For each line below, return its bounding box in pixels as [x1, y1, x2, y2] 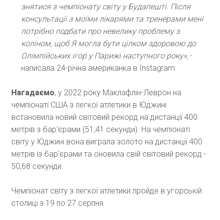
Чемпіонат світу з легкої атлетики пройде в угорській [11, 186, 202, 196]
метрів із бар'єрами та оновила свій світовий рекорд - [11, 149, 206, 159]
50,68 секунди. [11, 162, 63, 171]
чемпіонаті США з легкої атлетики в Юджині [11, 100, 166, 110]
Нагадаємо [11, 88, 55, 98]
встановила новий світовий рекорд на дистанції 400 [11, 112, 197, 122]
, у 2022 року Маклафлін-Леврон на [54, 88, 181, 98]
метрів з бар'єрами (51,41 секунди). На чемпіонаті [11, 125, 190, 135]
